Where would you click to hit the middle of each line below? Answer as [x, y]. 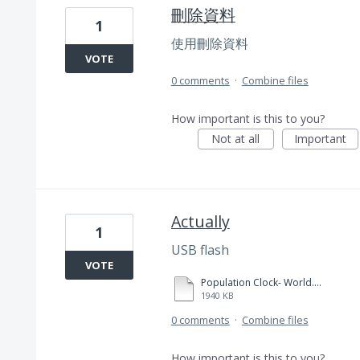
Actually [200, 221]
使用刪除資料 [209, 44]
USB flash [200, 250]
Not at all [236, 138]
